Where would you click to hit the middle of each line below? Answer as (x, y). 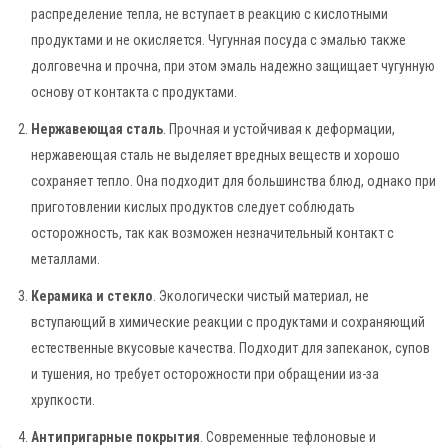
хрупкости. (63, 399)
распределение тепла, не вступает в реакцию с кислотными (209, 14)
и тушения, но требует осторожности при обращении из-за (205, 373)
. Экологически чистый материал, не (261, 295)
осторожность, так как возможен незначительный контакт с (212, 233)
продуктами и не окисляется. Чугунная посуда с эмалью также (218, 40)
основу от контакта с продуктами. (134, 92)
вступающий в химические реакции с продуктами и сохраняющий (228, 321)
